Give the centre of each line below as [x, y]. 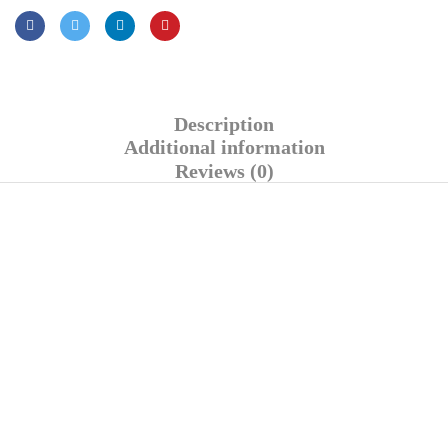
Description [224, 124]
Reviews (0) [224, 170]
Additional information [224, 147]
